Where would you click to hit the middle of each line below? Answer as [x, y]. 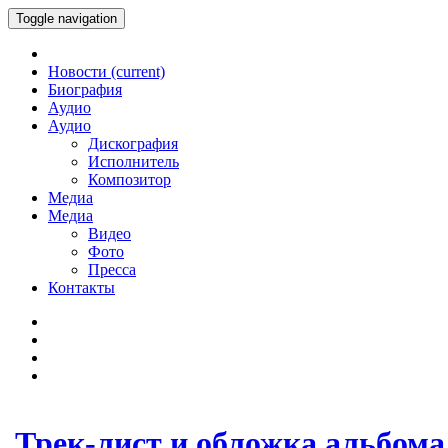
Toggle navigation [66, 18]
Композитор [129, 179]
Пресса [112, 269]
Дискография [133, 143]
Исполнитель [133, 161]
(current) [138, 71]
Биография [85, 89]
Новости [79, 71]
